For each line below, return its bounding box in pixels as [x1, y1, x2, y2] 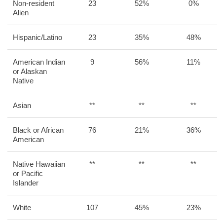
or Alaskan [13, 67, 47, 75]
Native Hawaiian [13, 160, 65, 168]
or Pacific [13, 169, 43, 178]
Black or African [13, 126, 64, 134]
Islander [13, 179, 38, 187]
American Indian [13, 58, 65, 66]
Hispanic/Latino [13, 33, 62, 41]
